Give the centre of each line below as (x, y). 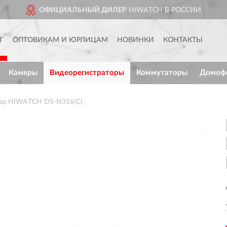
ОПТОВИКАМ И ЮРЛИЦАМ (60, 40)
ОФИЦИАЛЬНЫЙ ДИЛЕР (83, 10)
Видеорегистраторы (87, 73)
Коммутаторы (162, 73)
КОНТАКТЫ (183, 40)
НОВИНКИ (136, 40)
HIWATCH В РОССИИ (164, 10)
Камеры (23, 73)
